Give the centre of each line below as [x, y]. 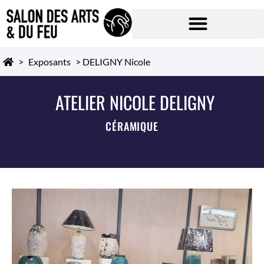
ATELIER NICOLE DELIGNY [135, 102]
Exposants [49, 62]
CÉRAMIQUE [132, 126]
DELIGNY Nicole [116, 62]
